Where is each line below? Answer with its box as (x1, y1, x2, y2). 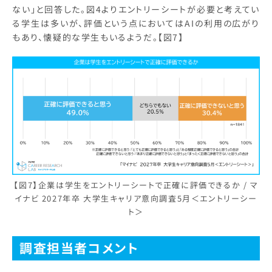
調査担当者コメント (19, 238, 139, 257)
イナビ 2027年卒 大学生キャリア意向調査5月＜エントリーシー (15, 192, 257, 204)
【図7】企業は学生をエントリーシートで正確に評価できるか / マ (13, 178, 259, 191)
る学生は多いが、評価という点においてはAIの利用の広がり (12, 17, 260, 30)
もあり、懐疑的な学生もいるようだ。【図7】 (12, 31, 184, 44)
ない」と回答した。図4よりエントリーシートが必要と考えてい (12, 3, 260, 16)
